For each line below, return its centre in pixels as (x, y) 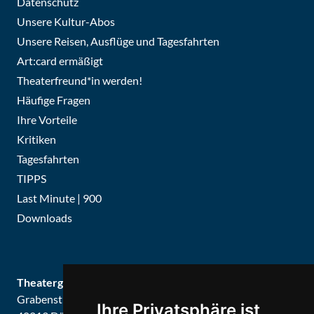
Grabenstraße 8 (55, 299)
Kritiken (36, 139)
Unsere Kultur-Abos (66, 21)
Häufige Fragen (54, 100)
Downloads (45, 217)
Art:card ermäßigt (60, 60)
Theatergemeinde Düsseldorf (90, 282)
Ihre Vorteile (47, 119)
